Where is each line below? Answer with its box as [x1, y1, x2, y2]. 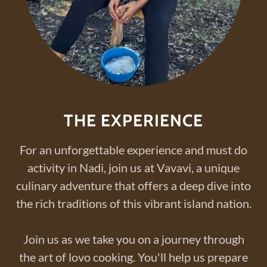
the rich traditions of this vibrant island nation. [15, 196, 252, 210]
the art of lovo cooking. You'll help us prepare [19, 250, 248, 264]
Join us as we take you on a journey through [23, 232, 244, 246]
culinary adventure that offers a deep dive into [16, 178, 251, 193]
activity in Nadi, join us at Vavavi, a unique [27, 160, 240, 175]
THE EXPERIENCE [64, 110, 203, 131]
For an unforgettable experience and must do [20, 142, 247, 157]
